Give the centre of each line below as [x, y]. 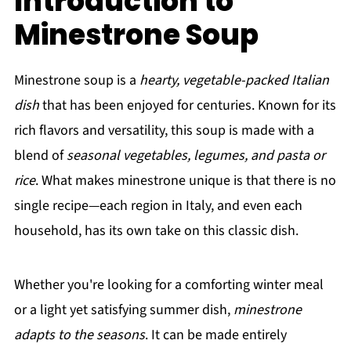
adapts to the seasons [79, 335]
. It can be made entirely [215, 335]
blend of [40, 156]
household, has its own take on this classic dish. [156, 231]
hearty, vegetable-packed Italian [234, 80]
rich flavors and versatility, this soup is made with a [164, 130]
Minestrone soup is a [76, 80]
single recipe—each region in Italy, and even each [158, 206]
